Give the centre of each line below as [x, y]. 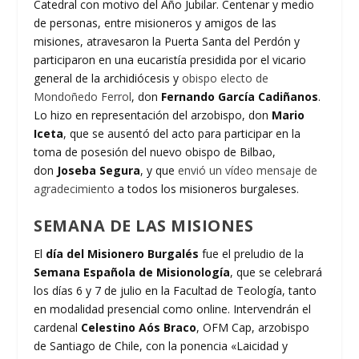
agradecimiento [75, 188]
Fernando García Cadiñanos [240, 96]
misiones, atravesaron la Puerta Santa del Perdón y [167, 41]
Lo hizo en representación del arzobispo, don [153, 115]
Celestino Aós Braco [137, 327]
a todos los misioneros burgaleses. [207, 188]
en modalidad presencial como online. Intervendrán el [173, 309]
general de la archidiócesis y [108, 78]
